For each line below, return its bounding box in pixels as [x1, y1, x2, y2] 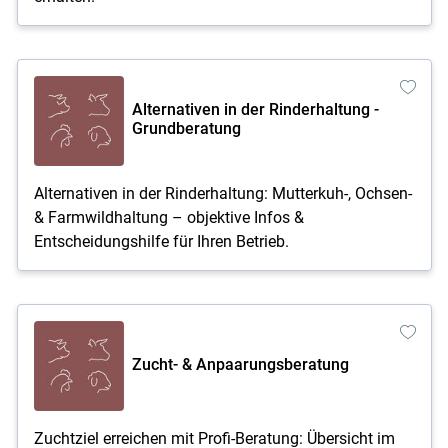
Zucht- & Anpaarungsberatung [131, 354, 349, 374]
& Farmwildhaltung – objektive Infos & [33, 207, 304, 227]
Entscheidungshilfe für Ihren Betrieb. [33, 231, 289, 251]
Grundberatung [131, 119, 241, 138]
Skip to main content [136, 170, 310, 194]
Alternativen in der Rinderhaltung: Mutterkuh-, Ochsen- [33, 183, 412, 203]
